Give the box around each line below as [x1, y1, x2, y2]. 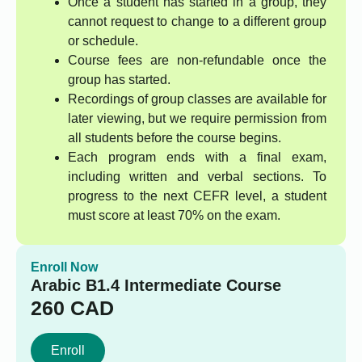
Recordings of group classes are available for [68, 92, 326, 107]
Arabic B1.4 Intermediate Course [31, 276, 281, 295]
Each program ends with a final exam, [68, 150, 326, 165]
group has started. [68, 73, 170, 87]
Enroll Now [31, 260, 98, 275]
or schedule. [68, 34, 138, 48]
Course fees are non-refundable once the [68, 53, 326, 68]
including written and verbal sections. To [68, 170, 326, 184]
